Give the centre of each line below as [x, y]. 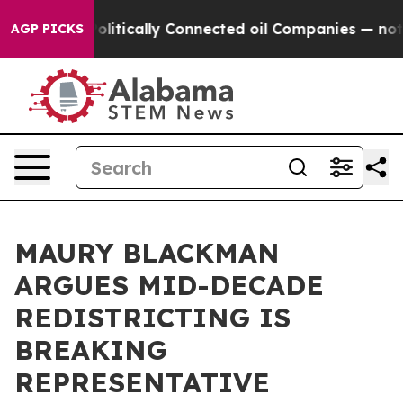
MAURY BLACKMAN [147, 253]
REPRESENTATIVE [142, 382]
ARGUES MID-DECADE [169, 285]
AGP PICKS [47, 29]
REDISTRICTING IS [152, 318]
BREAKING [91, 350]
